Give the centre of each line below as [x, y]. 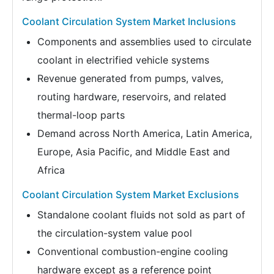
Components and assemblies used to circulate [144, 41]
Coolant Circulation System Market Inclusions [129, 21]
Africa [51, 170]
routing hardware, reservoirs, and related [132, 96]
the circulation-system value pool [115, 233]
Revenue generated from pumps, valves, [130, 78]
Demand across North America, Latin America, [145, 133]
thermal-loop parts [81, 115]
